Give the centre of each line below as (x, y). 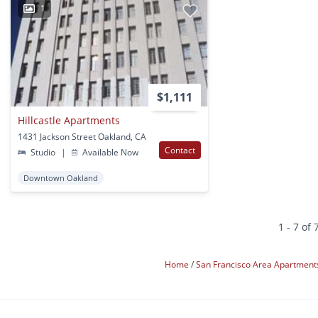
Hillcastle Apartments (69, 121)
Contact (180, 150)
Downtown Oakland (61, 178)
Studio (43, 153)
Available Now (110, 153)
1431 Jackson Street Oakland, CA (82, 137)
